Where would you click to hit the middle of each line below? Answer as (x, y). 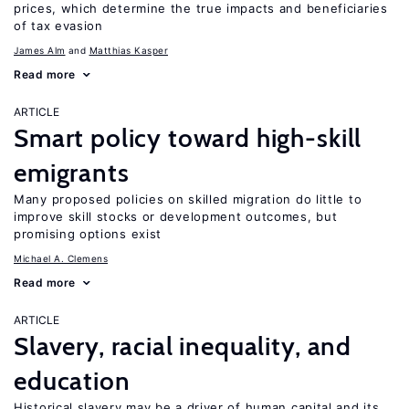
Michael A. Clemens (61, 258)
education (72, 381)
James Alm (40, 50)
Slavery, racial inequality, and (183, 346)
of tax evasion (58, 26)
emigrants (72, 173)
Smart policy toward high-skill (188, 138)
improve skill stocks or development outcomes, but (176, 216)
